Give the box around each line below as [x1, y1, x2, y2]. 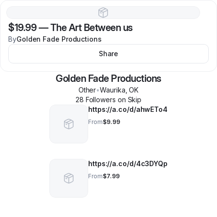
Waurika [100, 86, 125, 94]
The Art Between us [50, 22, 133, 33]
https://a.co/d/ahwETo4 [88, 105, 168, 113]
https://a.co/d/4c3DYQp [88, 159, 168, 168]
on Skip [115, 95, 142, 104]
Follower [83, 95, 112, 104]
